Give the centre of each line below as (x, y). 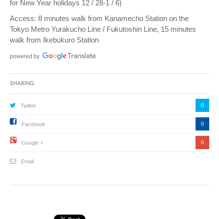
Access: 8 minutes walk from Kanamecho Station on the (99, 18)
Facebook (33, 124)
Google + (32, 142)
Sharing (22, 83)
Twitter (28, 105)
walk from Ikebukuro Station (54, 40)
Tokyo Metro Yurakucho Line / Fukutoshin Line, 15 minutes (103, 29)
